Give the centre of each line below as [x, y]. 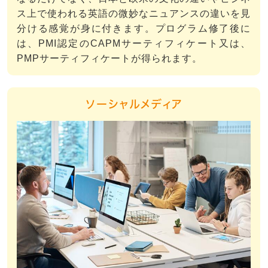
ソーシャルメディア [134, 104]
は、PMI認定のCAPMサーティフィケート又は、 [134, 43]
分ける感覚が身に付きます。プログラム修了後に [134, 28]
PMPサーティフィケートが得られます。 [109, 58]
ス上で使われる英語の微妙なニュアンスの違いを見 [134, 13]
